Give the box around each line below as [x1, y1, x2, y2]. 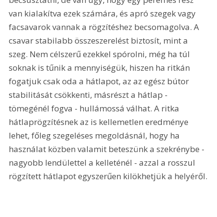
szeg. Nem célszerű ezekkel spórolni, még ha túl [9, 48, 192, 60]
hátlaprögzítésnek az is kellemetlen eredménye [9, 116, 191, 128]
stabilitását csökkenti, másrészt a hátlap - [9, 89, 170, 101]
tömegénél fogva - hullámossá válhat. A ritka [9, 103, 182, 114]
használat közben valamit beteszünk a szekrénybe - [9, 143, 207, 155]
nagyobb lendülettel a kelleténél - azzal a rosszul [9, 157, 198, 169]
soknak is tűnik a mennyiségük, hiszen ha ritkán [9, 62, 192, 74]
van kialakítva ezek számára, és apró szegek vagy [9, 8, 198, 19]
